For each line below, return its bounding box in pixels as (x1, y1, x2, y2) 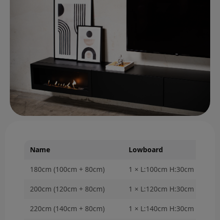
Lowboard (129, 145, 163, 155)
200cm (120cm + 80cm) (30, 184, 105, 194)
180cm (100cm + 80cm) (30, 165, 105, 174)
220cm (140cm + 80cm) (30, 204, 105, 214)
